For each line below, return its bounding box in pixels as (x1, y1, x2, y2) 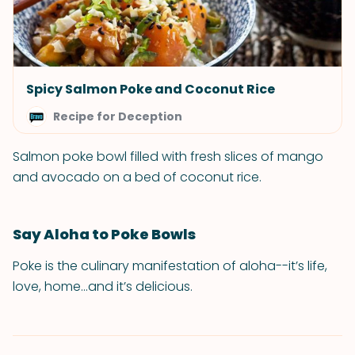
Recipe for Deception (53, 109, 182, 124)
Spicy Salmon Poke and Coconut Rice (26, 80, 275, 98)
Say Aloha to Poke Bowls (13, 224, 196, 244)
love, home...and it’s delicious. (13, 277, 193, 296)
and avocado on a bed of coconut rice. (13, 168, 261, 186)
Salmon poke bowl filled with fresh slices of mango (13, 147, 323, 166)
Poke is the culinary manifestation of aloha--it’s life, (13, 257, 327, 275)
